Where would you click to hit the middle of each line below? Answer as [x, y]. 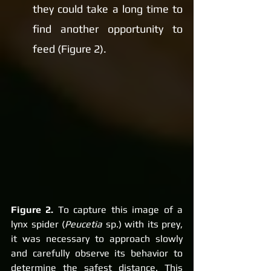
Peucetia [83, 224]
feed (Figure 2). [70, 49]
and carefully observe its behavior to [97, 253]
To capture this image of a [118, 210]
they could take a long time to [108, 9]
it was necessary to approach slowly [97, 239]
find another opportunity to [108, 29]
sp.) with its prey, [142, 224]
